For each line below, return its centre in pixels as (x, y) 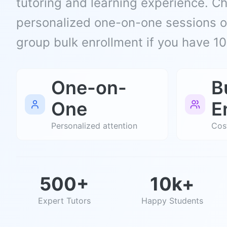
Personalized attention (94, 126)
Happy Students (172, 201)
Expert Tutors (64, 201)
